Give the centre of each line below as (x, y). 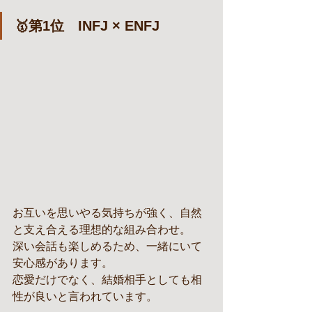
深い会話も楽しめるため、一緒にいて (107, 247)
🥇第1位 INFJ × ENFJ (87, 26)
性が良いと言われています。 (85, 297)
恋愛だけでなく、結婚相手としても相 (107, 280)
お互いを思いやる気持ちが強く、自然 (107, 213)
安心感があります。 (63, 263)
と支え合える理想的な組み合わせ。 (102, 230)
